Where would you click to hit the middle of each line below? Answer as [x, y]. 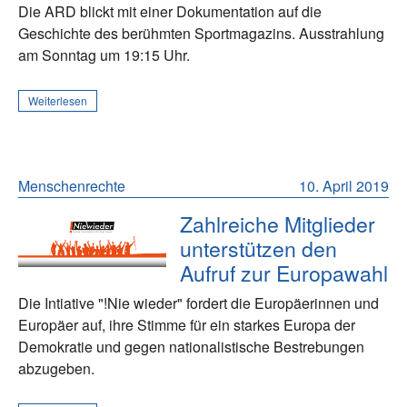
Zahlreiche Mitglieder [278, 223]
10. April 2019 [344, 185]
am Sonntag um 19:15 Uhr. [104, 55]
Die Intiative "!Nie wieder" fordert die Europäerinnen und [199, 303]
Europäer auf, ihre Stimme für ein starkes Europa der [187, 324]
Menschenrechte [72, 185]
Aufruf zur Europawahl [284, 272]
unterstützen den [259, 248]
